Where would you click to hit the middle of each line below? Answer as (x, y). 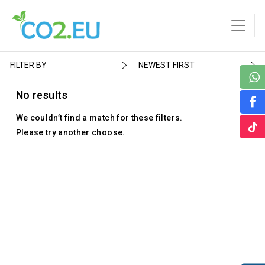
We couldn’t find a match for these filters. (99, 117)
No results (41, 95)
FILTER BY (28, 65)
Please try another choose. (70, 132)
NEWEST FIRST (166, 65)
